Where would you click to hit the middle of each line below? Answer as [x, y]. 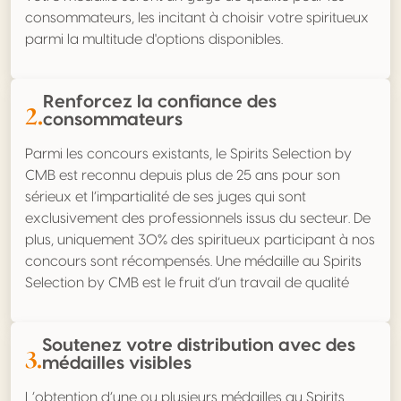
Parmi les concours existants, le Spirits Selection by [188, 154]
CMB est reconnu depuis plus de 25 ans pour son [183, 176]
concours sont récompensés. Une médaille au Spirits [193, 262]
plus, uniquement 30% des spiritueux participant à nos [200, 240]
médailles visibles [117, 364]
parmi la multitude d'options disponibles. [154, 40]
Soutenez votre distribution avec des [199, 346]
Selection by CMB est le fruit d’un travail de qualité [187, 283]
